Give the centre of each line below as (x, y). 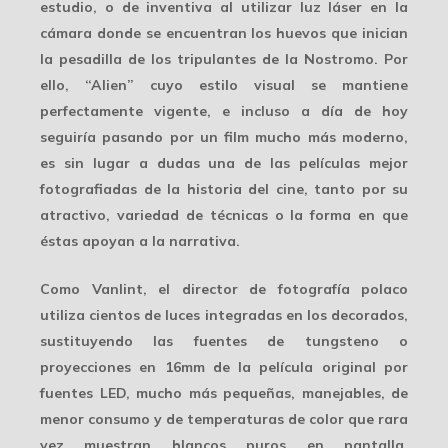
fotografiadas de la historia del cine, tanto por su (224, 188)
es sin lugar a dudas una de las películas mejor (224, 162)
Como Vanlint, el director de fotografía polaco (224, 288)
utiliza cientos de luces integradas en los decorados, (224, 314)
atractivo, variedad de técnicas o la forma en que (224, 214)
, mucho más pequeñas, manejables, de (266, 392)
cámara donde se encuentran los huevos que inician (224, 32)
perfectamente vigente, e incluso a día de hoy (224, 110)
